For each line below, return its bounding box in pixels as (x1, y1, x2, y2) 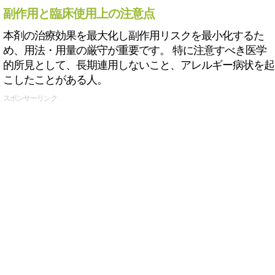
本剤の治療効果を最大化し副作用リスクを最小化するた (3, 29, 264, 42)
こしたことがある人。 (3, 74, 107, 86)
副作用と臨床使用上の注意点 (3, 7, 155, 20)
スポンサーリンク (3, 94, 57, 103)
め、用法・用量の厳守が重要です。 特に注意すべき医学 (3, 44, 266, 56)
